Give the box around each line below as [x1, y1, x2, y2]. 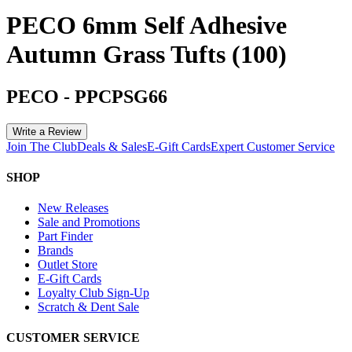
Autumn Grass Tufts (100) [6, 40, 287, 69]
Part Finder [38, 229, 93, 244]
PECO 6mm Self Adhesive [6, 11, 287, 40]
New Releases [38, 201, 108, 215]
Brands [38, 244, 73, 258]
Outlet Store [38, 258, 97, 272]
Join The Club [6, 139, 77, 153]
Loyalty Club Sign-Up [38, 286, 149, 300]
